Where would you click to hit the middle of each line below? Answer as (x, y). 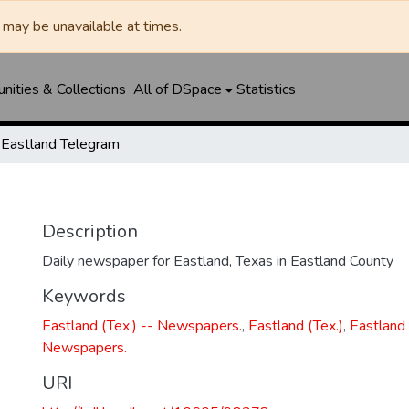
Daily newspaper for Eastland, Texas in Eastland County (218, 261)
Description (90, 231)
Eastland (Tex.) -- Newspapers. (142, 326)
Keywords (84, 296)
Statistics (266, 89)
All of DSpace (177, 89)
